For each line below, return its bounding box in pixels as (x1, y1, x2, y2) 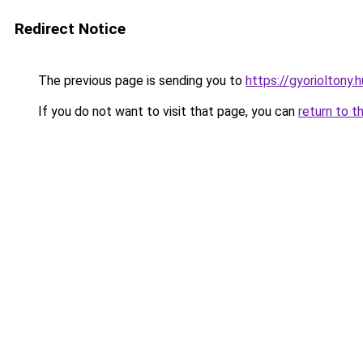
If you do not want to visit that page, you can (35, 104, 298, 119)
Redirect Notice (15, 19, 126, 38)
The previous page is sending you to (35, 73, 246, 88)
